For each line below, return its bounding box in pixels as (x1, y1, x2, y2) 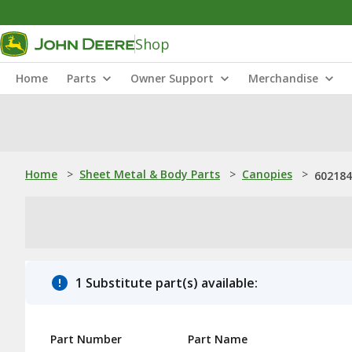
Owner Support (130, 71, 214, 86)
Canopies (242, 167, 292, 181)
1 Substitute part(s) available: (75, 274, 258, 291)
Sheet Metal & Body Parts (79, 167, 220, 181)
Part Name (188, 332, 247, 346)
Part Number (50, 332, 122, 346)
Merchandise (248, 71, 318, 86)
